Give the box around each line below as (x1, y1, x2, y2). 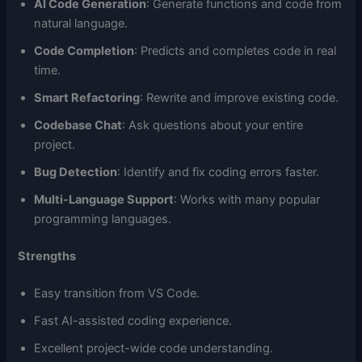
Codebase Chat (34, 118, 123, 133)
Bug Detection (34, 165, 118, 180)
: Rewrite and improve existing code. (140, 90, 339, 106)
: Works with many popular (174, 192, 321, 208)
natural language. (34, 16, 128, 32)
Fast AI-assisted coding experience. (34, 314, 233, 329)
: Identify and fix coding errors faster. (117, 165, 320, 180)
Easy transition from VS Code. (34, 286, 200, 301)
